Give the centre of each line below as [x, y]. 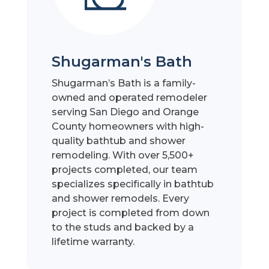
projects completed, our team [125, 170]
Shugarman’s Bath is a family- [124, 83]
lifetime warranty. [93, 242]
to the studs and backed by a [123, 228]
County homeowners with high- [128, 127]
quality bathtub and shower [119, 141]
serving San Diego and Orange [125, 112]
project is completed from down [131, 213]
